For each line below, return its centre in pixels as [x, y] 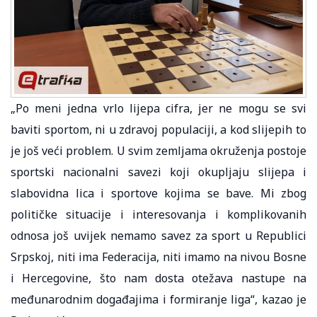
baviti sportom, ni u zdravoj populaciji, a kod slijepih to [158, 129]
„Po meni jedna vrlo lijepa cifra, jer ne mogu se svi [158, 108]
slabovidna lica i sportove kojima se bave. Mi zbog [158, 193]
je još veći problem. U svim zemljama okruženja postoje [158, 150]
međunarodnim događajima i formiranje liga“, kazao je [158, 299]
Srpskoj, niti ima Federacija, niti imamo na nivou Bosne [158, 257]
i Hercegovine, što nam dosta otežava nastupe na [158, 278]
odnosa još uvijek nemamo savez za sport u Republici [158, 235]
